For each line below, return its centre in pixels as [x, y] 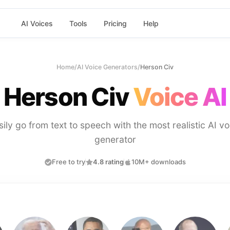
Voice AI [180, 97]
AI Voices [37, 23]
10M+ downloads [158, 162]
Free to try [68, 162]
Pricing [115, 23]
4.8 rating [108, 162]
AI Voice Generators [107, 67]
